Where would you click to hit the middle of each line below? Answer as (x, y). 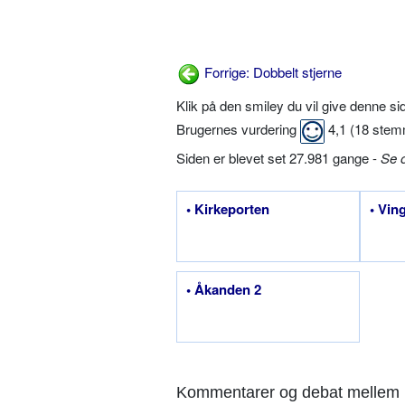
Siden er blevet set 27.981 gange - (278, 157)
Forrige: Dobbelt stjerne (271, 72)
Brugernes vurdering (238, 129)
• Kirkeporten (228, 208)
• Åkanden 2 (224, 289)
